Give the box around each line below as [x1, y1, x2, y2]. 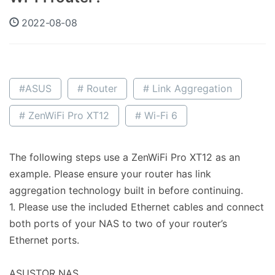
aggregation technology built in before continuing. [9, 184, 243, 196]
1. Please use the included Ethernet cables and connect [9, 200, 264, 213]
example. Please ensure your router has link [9, 167, 211, 180]
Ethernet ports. [9, 233, 82, 246]
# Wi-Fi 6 [135, 109, 177, 122]
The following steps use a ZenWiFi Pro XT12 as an [9, 150, 240, 163]
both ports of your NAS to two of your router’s [9, 217, 227, 230]
